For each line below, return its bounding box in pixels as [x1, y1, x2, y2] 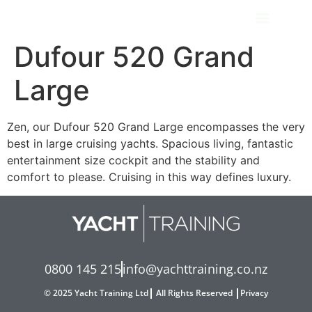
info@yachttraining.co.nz [123, 260, 267, 278]
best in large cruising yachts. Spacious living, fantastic [7, 136, 293, 151]
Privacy [238, 287, 268, 299]
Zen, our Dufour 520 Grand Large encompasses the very [7, 120, 305, 134]
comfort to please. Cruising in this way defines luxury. [7, 170, 291, 185]
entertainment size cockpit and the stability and [7, 153, 260, 168]
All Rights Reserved [152, 287, 237, 299]
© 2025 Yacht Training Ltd [44, 287, 150, 299]
